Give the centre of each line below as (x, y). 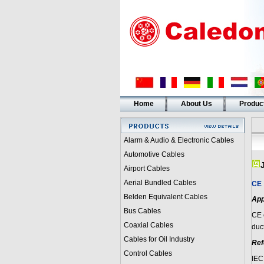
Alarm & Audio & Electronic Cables (179, 140)
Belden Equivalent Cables (165, 197)
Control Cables (148, 253)
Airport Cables (146, 169)
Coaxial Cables (148, 225)
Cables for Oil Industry (159, 239)
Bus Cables (142, 211)
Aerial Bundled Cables (160, 183)
